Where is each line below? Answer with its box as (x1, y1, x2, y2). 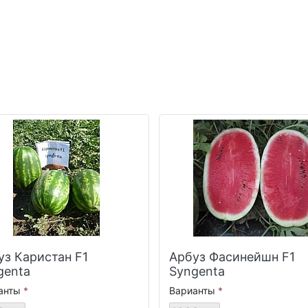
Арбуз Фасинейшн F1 (169, 250, 295, 265)
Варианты (169, 285, 215, 297)
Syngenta (169, 264, 225, 279)
